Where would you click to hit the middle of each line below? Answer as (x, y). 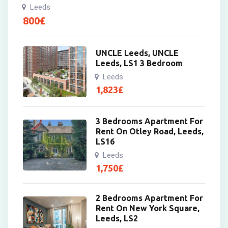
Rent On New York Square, (148, 208)
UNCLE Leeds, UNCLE (137, 53)
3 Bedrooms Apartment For (150, 121)
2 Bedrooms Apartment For (150, 198)
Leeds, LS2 (117, 218)
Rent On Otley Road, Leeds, (150, 131)
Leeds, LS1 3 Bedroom (139, 63)
